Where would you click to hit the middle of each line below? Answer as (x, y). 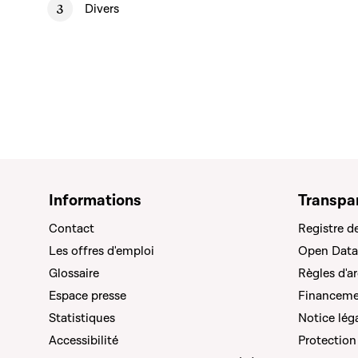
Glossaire (74, 273)
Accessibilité (84, 340)
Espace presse (88, 296)
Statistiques (82, 318)
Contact (72, 229)
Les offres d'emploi (101, 251)
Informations (95, 201)
